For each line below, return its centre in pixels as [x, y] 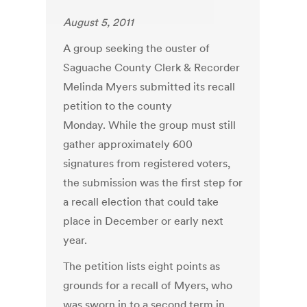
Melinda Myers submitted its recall [149, 87]
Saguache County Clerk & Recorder [152, 67]
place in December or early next [144, 221]
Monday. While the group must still [150, 125]
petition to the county [118, 106]
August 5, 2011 [99, 22]
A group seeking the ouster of [137, 48]
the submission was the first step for [153, 183]
